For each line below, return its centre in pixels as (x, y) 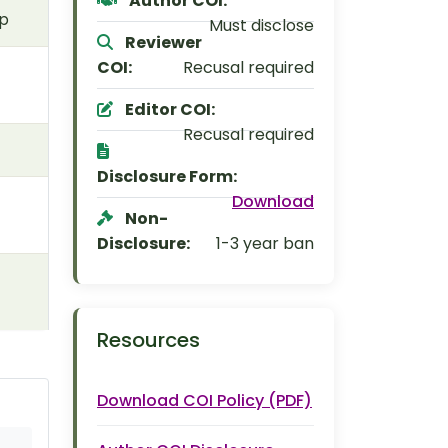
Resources (148, 340)
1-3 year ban (265, 243)
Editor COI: (170, 109)
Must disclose (261, 25)
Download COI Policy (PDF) (204, 400)
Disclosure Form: (167, 176)
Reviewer (163, 42)
